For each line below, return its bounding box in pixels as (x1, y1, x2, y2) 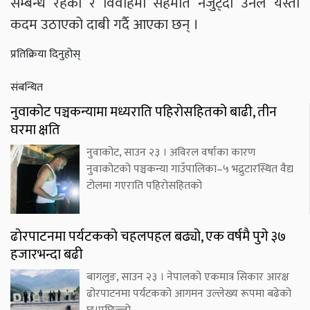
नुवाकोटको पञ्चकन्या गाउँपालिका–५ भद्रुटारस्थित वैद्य (86, 160, 293, 179)
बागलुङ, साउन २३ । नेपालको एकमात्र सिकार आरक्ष (86, 268, 289, 287)
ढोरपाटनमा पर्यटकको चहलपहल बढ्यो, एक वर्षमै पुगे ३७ (10, 225, 286, 249)
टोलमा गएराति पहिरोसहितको (86, 176, 202, 196)
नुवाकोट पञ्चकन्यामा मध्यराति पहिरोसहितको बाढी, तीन (10, 100, 277, 125)
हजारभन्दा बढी (10, 243, 83, 267)
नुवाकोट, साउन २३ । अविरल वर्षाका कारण (86, 143, 255, 163)
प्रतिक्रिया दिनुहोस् (10, 45, 80, 64)
